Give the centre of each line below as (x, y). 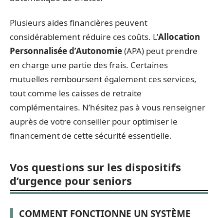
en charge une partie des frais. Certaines (89, 65)
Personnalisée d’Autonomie (66, 51)
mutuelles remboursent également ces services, (103, 79)
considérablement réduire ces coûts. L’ (84, 37)
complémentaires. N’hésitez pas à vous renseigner (108, 107)
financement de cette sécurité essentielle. (91, 136)
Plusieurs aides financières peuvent (79, 23)
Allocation (179, 37)
